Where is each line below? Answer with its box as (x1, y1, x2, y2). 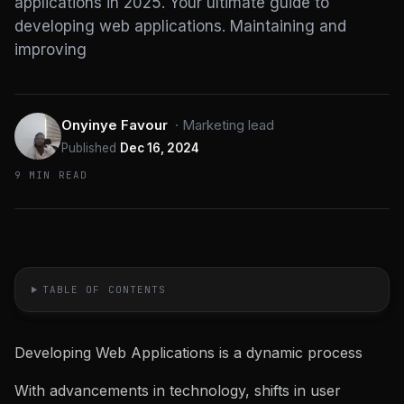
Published (61, 141, 116, 155)
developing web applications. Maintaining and (14, 17, 346, 35)
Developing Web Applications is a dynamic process (14, 344, 363, 362)
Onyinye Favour (61, 116, 168, 133)
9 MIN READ (14, 169, 87, 181)
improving (14, 41, 87, 59)
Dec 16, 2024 (120, 141, 199, 155)
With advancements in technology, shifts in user (14, 381, 341, 399)
